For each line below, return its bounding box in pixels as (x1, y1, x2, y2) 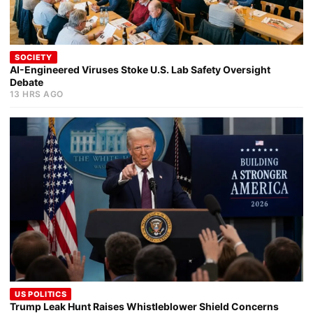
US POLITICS (15, 289, 67, 300)
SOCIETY (15, 52, 52, 63)
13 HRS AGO (10, 89, 64, 100)
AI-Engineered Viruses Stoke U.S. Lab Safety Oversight (10, 64, 270, 76)
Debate (10, 76, 43, 89)
